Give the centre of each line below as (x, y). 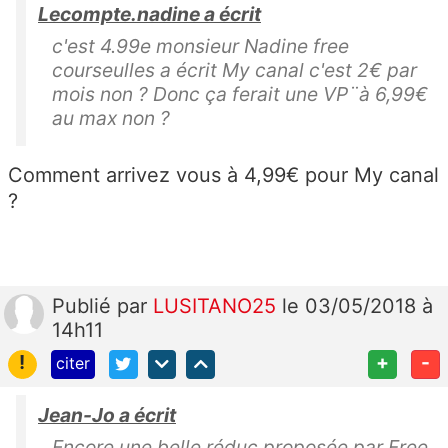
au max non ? (111, 118)
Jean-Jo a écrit (107, 414)
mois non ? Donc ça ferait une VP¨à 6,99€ (240, 94)
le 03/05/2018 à (357, 306)
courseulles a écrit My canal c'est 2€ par (234, 70)
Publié (84, 306)
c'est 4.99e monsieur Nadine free (200, 46)
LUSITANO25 (217, 306)
